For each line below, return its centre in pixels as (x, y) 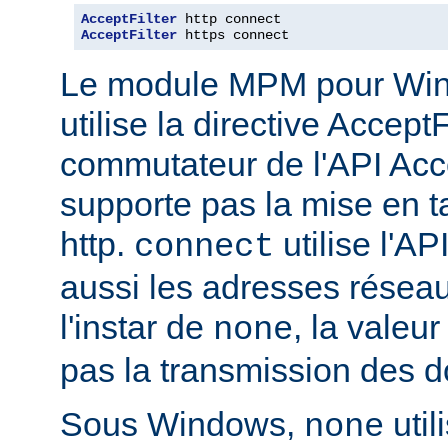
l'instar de (136, 326)
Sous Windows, (182, 423)
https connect (233, 34)
